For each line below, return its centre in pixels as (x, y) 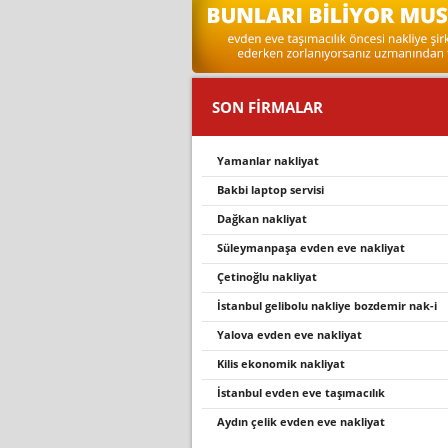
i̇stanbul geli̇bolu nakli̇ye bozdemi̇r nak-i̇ (329, 305)
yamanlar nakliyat (271, 160)
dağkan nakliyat (266, 218)
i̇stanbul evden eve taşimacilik (303, 392)
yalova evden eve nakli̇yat (293, 334)
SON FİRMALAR (267, 107)
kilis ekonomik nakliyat (284, 363)
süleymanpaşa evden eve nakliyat (314, 247)
